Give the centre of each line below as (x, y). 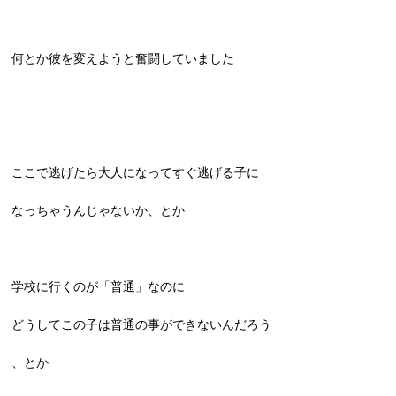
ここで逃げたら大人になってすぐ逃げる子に (136, 172)
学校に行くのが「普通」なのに (99, 286)
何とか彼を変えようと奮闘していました (123, 58)
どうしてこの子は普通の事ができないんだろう (142, 324)
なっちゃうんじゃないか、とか (99, 210)
